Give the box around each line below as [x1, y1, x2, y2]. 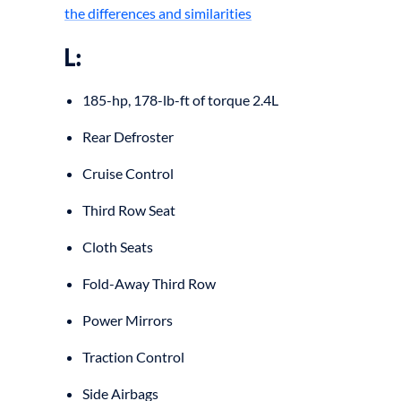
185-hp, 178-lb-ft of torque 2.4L [82, 90, 278, 108]
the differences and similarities [64, 4, 252, 22]
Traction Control [82, 347, 184, 365]
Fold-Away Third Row [82, 274, 216, 292]
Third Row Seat [82, 200, 175, 218]
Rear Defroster [82, 127, 174, 145]
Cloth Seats [82, 237, 153, 255]
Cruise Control [82, 164, 174, 182]
